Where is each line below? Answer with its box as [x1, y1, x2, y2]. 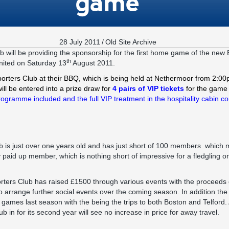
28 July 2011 [59, 38, 100, 46]
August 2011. [71, 59, 115, 67]
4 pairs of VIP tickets [112, 84, 184, 93]
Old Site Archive [105, 38, 156, 46]
